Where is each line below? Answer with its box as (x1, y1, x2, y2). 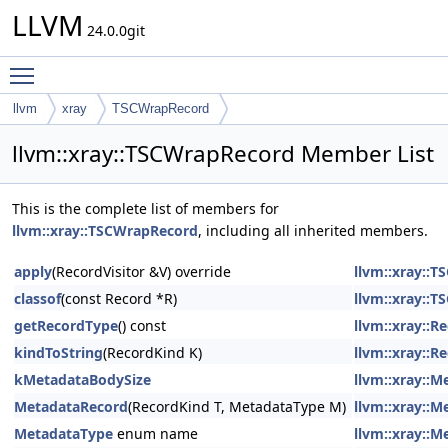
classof (14, 289, 61, 308)
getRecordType (14, 316, 118, 335)
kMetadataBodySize (14, 370, 151, 389)
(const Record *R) (61, 289, 177, 308)
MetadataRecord (14, 397, 128, 416)
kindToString (14, 343, 103, 362)
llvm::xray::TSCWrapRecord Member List (12, 138, 434, 169)
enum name (113, 424, 198, 443)
